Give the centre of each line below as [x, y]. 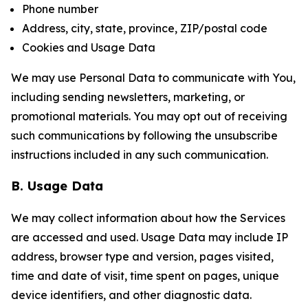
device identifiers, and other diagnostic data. [131, 295]
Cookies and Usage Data [89, 47]
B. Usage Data [57, 186]
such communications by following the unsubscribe [144, 135]
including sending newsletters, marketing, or [128, 97]
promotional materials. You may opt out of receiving [149, 116]
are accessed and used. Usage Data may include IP [150, 237]
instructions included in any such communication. [140, 155]
